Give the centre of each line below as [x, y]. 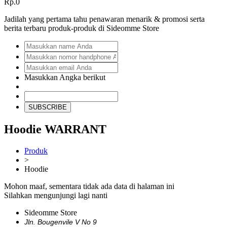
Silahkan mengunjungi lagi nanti [56, 195]
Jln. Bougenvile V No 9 [61, 222]
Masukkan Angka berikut [65, 77]
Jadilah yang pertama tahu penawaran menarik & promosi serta [104, 19]
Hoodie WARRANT [55, 129]
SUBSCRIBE [48, 107]
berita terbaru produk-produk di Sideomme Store [82, 28]
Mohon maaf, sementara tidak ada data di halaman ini [89, 186]
